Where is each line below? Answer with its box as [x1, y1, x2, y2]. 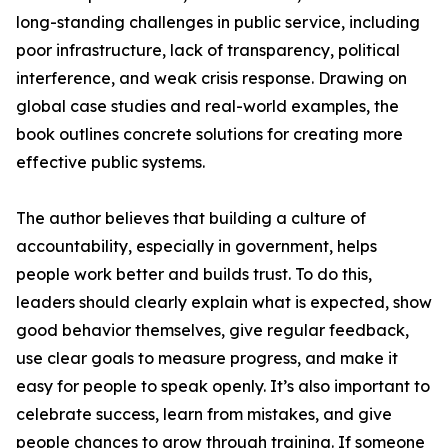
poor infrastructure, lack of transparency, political [16, 40, 400, 60]
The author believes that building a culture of [16, 208, 366, 228]
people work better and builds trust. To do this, [16, 264, 372, 284]
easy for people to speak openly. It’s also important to [16, 376, 430, 396]
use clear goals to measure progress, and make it [16, 348, 398, 368]
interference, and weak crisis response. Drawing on [16, 68, 407, 88]
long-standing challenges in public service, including [16, 12, 420, 32]
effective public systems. [16, 152, 205, 172]
